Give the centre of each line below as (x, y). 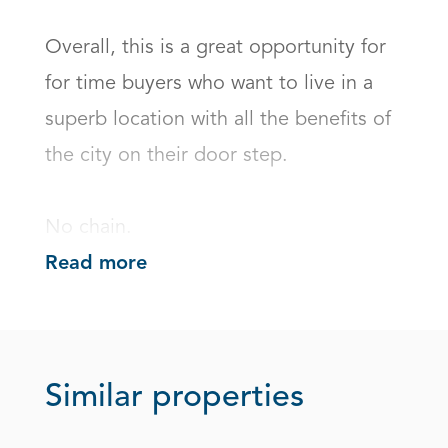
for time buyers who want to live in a (209, 84)
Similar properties (174, 398)
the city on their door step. (169, 156)
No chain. (88, 228)
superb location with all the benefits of (218, 120)
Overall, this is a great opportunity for (215, 48)
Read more (96, 264)
